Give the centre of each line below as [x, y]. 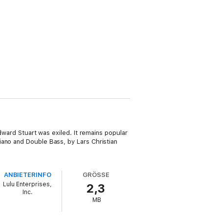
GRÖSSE [96, 175]
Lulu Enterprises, [28, 184]
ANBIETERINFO [27, 175]
